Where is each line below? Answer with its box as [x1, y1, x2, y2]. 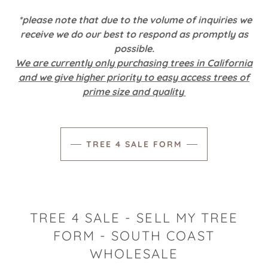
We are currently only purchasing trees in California [16, 57, 252, 69]
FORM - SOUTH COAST [53, 227, 215, 245]
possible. [114, 42, 154, 55]
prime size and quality [82, 86, 184, 98]
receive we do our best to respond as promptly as [20, 28, 248, 41]
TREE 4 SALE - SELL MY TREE [30, 209, 238, 227]
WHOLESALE [89, 245, 179, 263]
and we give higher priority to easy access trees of [19, 71, 249, 84]
